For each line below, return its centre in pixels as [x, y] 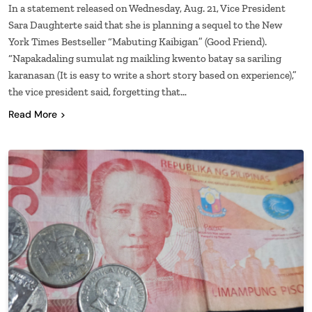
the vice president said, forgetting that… [97, 92]
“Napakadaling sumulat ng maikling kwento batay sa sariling [145, 58]
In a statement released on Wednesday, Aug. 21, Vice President [147, 8]
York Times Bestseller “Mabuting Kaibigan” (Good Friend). [138, 41]
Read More [33, 114]
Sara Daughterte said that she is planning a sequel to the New [145, 25]
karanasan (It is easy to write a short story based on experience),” [153, 75]
